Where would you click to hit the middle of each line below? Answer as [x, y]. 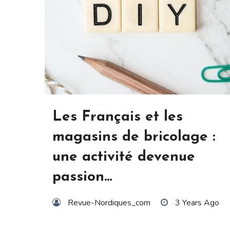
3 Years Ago [197, 203]
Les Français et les [118, 117]
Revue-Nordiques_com [109, 203]
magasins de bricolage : [134, 137]
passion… [82, 177]
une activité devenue [124, 157]
